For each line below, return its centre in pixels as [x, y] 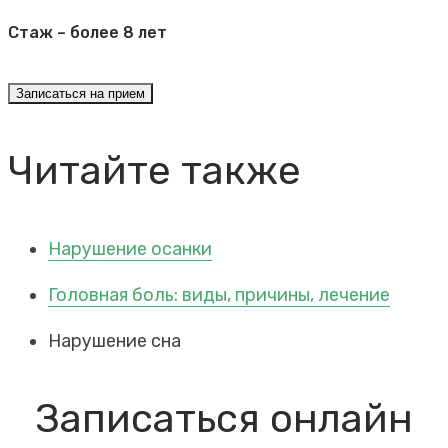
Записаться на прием [80, 93]
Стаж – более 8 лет [87, 33]
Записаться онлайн [224, 418]
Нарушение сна [114, 340]
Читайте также [154, 170]
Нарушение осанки [130, 248]
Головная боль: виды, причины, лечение [219, 294]
